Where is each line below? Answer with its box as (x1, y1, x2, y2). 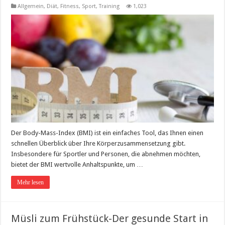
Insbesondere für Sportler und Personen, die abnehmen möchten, (11, 150, 201, 158)
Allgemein (18, 3, 44, 10)
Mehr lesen (17, 178, 44, 186)
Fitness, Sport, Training (60, 3, 120, 10)
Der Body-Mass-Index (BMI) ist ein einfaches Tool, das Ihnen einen (11, 129, 204, 137)
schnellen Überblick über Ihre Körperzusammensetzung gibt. (11, 139, 186, 147)
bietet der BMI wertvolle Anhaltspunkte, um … (11, 160, 144, 168)
